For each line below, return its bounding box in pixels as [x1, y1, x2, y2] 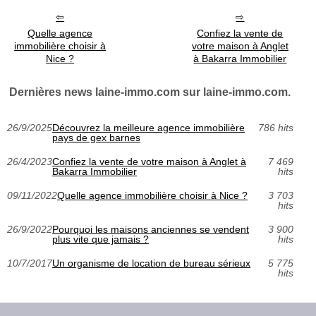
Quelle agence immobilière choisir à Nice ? [57, 190, 248, 202]
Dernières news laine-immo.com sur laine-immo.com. [9, 86, 291, 99]
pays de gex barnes [52, 132, 140, 144]
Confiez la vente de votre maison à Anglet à [52, 156, 246, 168]
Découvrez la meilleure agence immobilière [52, 122, 245, 134]
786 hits [257, 122, 293, 134]
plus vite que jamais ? [52, 233, 149, 245]
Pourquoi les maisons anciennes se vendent [52, 224, 249, 236]
